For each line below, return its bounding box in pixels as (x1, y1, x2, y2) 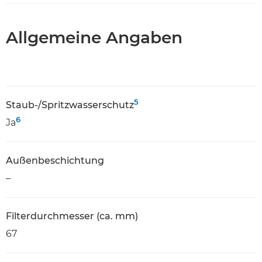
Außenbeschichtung (6, 155, 104, 166)
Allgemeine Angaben (6, 27, 182, 47)
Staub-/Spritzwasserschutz (6, 99, 134, 111)
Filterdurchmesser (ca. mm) (6, 211, 138, 222)
